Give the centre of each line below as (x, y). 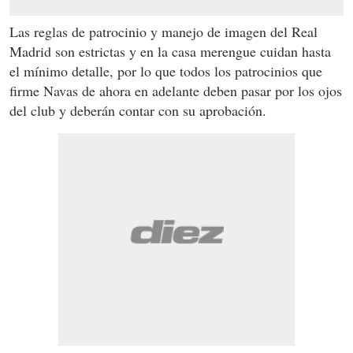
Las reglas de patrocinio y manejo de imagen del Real (163, 31)
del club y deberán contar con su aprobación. (138, 110)
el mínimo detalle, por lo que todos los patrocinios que (166, 71)
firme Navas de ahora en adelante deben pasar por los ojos (176, 90)
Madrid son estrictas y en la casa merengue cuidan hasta (170, 51)
